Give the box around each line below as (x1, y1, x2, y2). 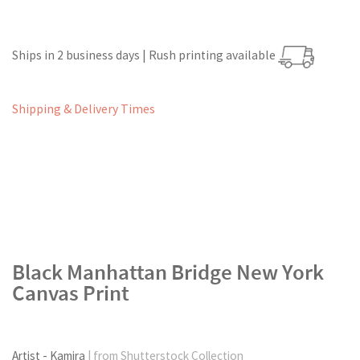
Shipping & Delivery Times (12, 101, 155, 117)
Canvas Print (12, 279, 129, 306)
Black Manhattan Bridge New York (12, 258, 324, 285)
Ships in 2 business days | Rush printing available (12, 47, 278, 63)
